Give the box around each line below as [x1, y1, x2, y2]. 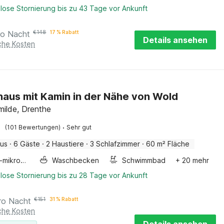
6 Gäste [13, 139, 40, 148]
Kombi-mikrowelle [20, 156, 26, 164]
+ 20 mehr [175, 156, 209, 164]
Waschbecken [52, 156, 99, 164]
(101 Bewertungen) [5, 123, 61, 131]
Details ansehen [143, 35, 207, 45]
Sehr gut [66, 123, 92, 131]
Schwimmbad [122, 156, 166, 164]
